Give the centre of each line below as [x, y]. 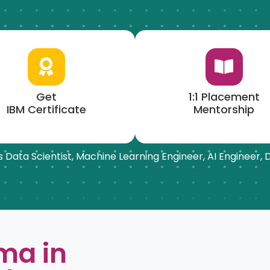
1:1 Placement [224, 96]
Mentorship [224, 109]
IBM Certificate [46, 109]
